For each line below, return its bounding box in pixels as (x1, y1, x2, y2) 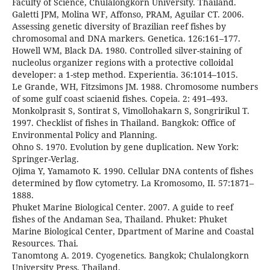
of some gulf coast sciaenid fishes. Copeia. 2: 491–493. (11, 93, 228, 105)
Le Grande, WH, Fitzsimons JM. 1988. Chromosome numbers (11, 81, 258, 93)
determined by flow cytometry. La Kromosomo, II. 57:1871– (11, 177, 254, 189)
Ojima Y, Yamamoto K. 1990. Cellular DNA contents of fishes (11, 165, 253, 177)
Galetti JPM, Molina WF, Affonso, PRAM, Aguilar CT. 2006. (11, 8, 244, 20)
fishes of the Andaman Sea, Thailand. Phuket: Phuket (11, 213, 227, 225)
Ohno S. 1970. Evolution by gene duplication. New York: (11, 141, 239, 153)
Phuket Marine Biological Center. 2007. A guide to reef (11, 201, 233, 213)
